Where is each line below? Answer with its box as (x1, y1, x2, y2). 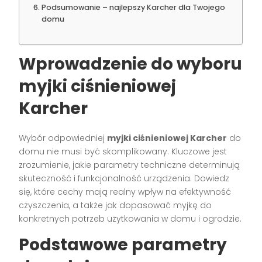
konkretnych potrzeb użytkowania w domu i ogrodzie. (19, 213, 242, 225)
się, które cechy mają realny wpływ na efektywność (19, 186, 232, 198)
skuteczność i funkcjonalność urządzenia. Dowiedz (19, 173, 230, 185)
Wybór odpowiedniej (19, 132, 108, 144)
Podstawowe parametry (19, 233, 227, 257)
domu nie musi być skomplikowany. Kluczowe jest (19, 146, 227, 158)
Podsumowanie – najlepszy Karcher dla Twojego (41, 2, 225, 13)
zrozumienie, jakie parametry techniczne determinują (19, 159, 240, 171)
